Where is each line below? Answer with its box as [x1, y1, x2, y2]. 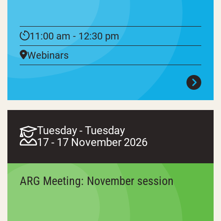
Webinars [27, 49, 69, 61]
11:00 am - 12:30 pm [30, 30, 119, 42]
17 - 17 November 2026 [37, 136, 147, 148]
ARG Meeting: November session [20, 174, 174, 188]
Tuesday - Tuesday [37, 124, 125, 137]
